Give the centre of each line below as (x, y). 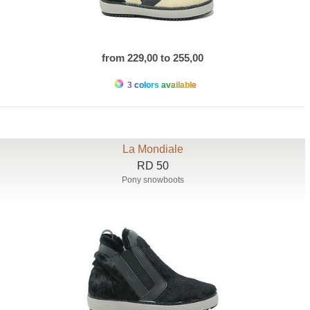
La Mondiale (153, 149)
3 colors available (161, 85)
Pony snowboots (153, 180)
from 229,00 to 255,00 (153, 58)
